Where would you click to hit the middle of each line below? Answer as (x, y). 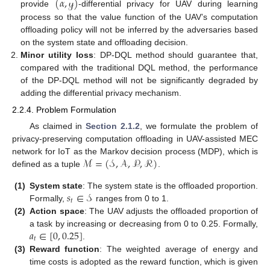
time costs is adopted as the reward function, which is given (144, 261)
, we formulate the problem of (199, 126)
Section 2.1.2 (113, 126)
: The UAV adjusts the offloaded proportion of (171, 211)
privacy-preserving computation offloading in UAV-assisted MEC (135, 139)
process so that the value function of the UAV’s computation (139, 17)
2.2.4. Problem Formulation (64, 110)
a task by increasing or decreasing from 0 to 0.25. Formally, (144, 223)
